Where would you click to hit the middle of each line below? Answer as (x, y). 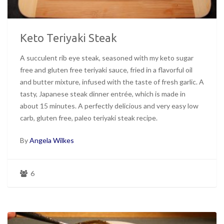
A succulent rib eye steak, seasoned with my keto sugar (107, 58)
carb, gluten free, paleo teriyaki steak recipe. (89, 118)
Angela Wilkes (52, 140)
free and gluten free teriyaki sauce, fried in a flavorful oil (106, 70)
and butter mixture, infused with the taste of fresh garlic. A (112, 82)
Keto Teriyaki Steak (68, 38)
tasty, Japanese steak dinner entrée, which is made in (103, 94)
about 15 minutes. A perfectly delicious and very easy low (109, 106)
